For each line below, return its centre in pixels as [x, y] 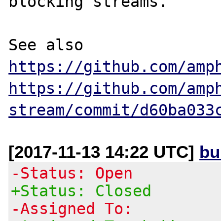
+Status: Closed [81, 191]
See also [88, 45]
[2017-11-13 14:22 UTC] [104, 151]
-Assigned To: [72, 208]
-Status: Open [72, 173]
